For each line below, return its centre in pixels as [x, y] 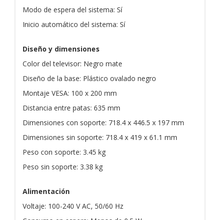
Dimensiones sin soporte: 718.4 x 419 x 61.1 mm [100, 137]
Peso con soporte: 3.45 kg [64, 152]
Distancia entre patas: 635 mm [71, 108]
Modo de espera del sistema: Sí [72, 9]
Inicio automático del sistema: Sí [74, 24]
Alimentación [46, 191]
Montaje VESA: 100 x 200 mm [70, 93]
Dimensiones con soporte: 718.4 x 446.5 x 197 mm [103, 122]
